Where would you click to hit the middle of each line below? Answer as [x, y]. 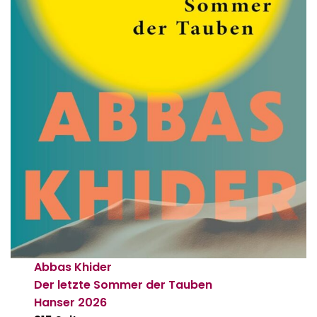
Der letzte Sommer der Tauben [123, 285]
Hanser [55, 303]
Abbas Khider [73, 267]
